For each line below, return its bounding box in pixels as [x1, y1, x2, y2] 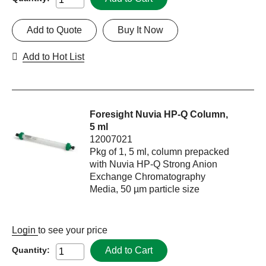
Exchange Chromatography [90, 172, 206, 182]
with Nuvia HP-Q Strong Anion [90, 159, 218, 170]
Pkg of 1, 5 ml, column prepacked [90, 147, 230, 157]
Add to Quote [27, 25, 82, 36]
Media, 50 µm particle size [90, 184, 200, 195]
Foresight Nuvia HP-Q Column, [90, 109, 229, 120]
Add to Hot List [23, 52, 84, 62]
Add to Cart [105, 245, 153, 256]
